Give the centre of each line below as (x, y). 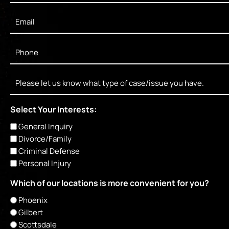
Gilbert (31, 213)
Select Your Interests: (53, 110)
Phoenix (33, 200)
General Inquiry (45, 127)
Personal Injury (45, 164)
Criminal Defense (49, 151)
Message (28, 76)
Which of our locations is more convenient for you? (110, 183)
